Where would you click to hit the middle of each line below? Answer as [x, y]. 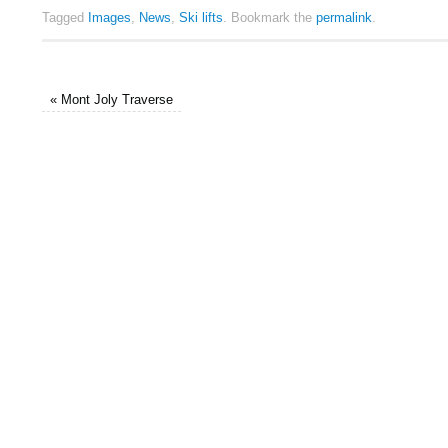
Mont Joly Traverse [115, 100]
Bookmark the [271, 18]
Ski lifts [201, 18]
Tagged [65, 18]
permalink [344, 18]
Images [109, 18]
